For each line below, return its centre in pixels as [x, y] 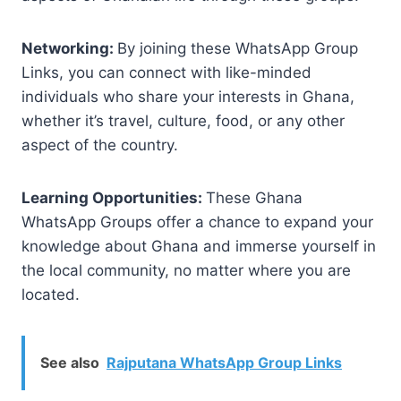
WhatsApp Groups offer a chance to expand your [197, 222]
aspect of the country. [100, 145]
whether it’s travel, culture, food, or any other [183, 120]
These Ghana [254, 197]
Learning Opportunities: [114, 197]
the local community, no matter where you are [186, 270]
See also [70, 362]
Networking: [69, 48]
